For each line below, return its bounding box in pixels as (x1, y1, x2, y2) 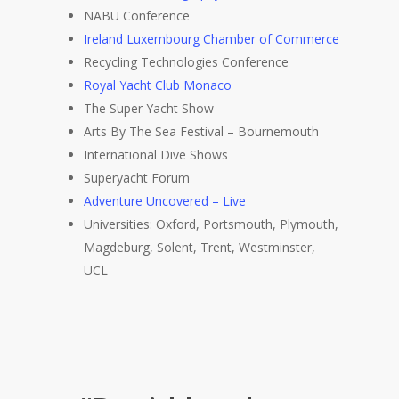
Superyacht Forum (84, 169, 191, 187)
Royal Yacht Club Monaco (84, 77, 232, 94)
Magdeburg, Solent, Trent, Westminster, (84, 239, 316, 256)
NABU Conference (84, 7, 191, 25)
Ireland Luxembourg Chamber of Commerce (84, 30, 340, 48)
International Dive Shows (84, 146, 229, 164)
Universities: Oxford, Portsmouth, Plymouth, (84, 216, 339, 233)
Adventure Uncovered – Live (84, 192, 247, 210)
